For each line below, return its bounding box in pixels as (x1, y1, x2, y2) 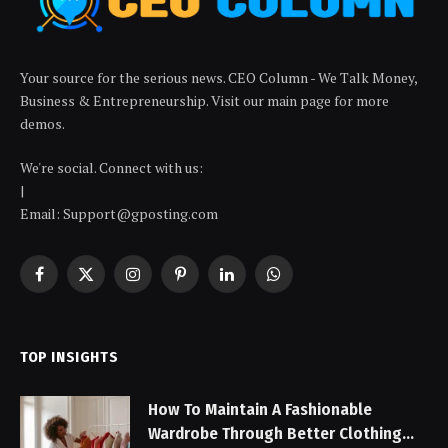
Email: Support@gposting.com (20, 203, 218, 223)
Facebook (37, 273, 99, 293)
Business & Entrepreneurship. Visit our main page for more (20, 90, 389, 110)
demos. (20, 113, 65, 133)
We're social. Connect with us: (20, 157, 203, 177)
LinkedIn (225, 273, 281, 293)
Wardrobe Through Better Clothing (148, 422, 402, 444)
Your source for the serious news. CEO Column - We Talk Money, (20, 67, 417, 87)
